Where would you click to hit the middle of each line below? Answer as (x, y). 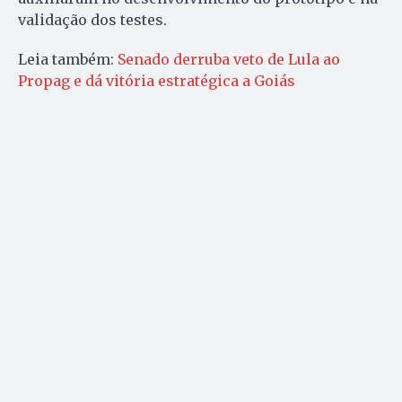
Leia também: (68, 59)
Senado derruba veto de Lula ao (229, 59)
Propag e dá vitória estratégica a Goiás (157, 80)
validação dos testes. (92, 19)
